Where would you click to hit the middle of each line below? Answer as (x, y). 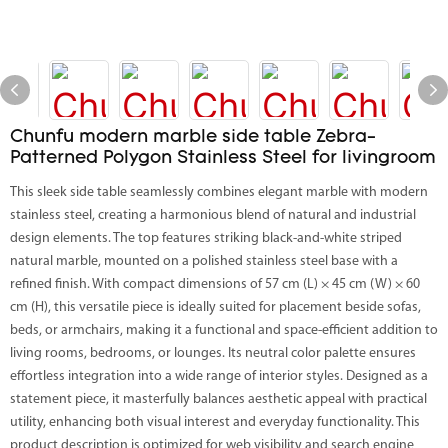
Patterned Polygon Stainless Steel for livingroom (223, 158)
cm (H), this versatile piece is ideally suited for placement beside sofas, (215, 307)
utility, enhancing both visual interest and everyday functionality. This (215, 422)
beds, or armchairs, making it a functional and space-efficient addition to (224, 330)
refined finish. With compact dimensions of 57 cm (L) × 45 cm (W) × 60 (215, 284)
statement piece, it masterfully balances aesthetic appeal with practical (218, 399)
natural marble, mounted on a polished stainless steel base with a (204, 261)
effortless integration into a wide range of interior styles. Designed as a (219, 376)
